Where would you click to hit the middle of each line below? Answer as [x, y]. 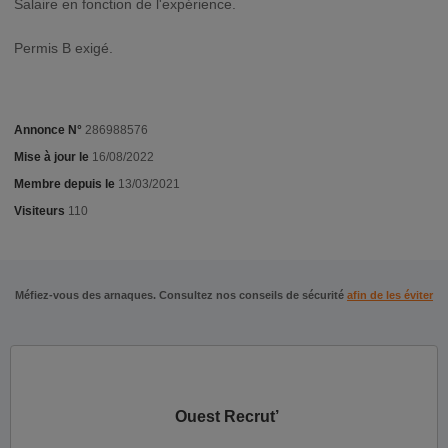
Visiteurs [39, 211]
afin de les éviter [390, 295]
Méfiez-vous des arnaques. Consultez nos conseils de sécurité [181, 295]
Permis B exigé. [63, 48]
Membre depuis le [64, 184]
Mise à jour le [53, 157]
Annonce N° [48, 130]
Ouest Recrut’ [226, 416]
